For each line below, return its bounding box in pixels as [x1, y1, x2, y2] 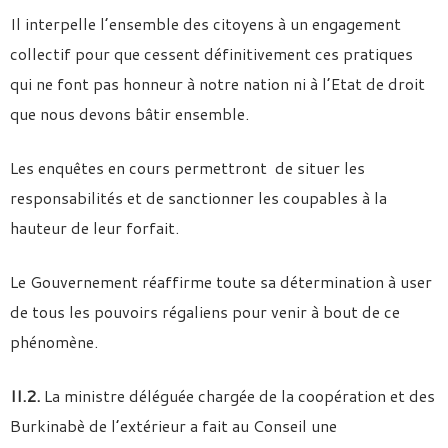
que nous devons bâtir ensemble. [10, 102, 249, 125]
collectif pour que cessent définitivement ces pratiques [10, 42, 413, 65]
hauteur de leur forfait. [10, 216, 179, 239]
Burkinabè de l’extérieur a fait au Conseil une [10, 414, 337, 437]
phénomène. [10, 330, 98, 353]
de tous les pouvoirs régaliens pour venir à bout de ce [10, 300, 400, 323]
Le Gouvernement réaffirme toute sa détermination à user [10, 270, 432, 293]
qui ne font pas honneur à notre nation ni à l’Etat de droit [10, 72, 425, 95]
